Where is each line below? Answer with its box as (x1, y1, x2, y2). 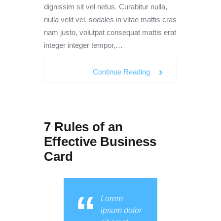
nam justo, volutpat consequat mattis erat (44, 28, 176, 37)
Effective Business (44, 134, 156, 149)
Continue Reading (93, 67, 150, 76)
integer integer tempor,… (44, 41, 123, 50)
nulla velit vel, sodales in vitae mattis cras (44, 15, 177, 24)
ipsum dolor (101, 206, 142, 215)
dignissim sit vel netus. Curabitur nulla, (44, 2, 167, 11)
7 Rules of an (44, 119, 123, 134)
